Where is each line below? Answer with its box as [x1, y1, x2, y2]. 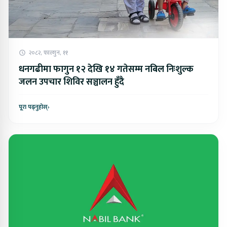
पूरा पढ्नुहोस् [19, 102, 48, 112]
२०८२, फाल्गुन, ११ [29, 48, 68, 58]
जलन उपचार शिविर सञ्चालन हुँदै [19, 74, 124, 90]
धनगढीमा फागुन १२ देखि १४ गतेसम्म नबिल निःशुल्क [19, 62, 194, 78]
